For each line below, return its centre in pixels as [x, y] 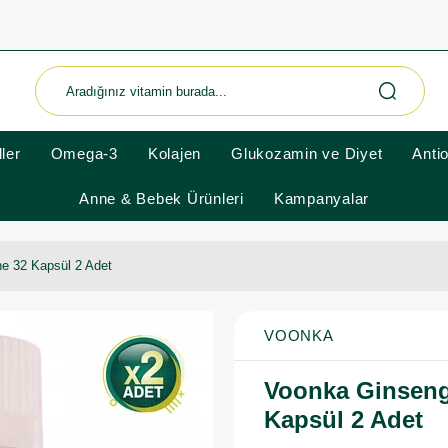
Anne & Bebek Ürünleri [161, 198]
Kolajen [174, 153]
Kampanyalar [321, 198]
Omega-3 [84, 153]
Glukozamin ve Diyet [307, 153]
